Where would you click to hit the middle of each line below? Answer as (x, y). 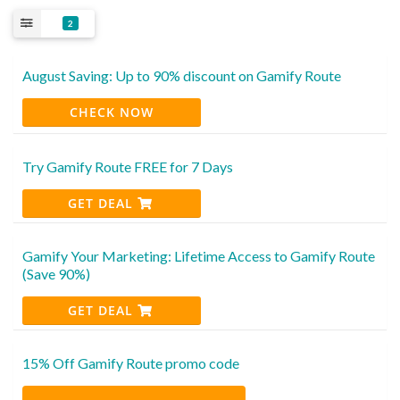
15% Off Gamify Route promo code (131, 362)
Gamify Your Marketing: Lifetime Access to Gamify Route (199, 255)
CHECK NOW (112, 112)
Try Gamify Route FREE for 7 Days (128, 166)
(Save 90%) (56, 273)
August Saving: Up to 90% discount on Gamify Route (182, 75)
